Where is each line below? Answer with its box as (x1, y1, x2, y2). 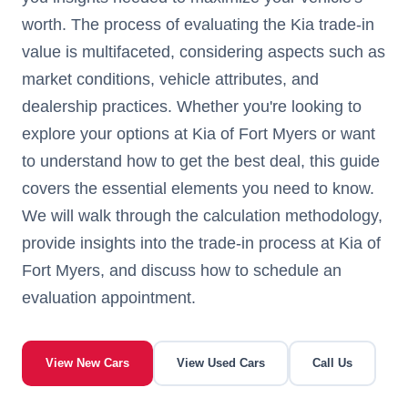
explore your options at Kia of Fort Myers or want (22, 125, 375, 143)
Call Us (312, 356, 352, 370)
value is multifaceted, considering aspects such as (22, 43, 385, 61)
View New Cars (46, 356, 129, 370)
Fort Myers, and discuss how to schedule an (22, 261, 342, 280)
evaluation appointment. (22, 289, 196, 307)
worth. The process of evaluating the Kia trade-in (22, 15, 374, 34)
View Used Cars (177, 356, 265, 370)
